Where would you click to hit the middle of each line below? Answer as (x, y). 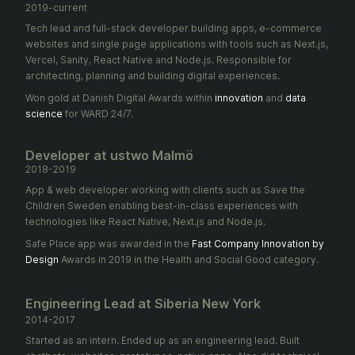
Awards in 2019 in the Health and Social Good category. (190, 260)
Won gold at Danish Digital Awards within (119, 98)
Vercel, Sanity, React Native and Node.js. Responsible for (158, 60)
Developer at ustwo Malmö (109, 155)
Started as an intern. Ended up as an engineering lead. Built (162, 340)
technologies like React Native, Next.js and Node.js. (145, 221)
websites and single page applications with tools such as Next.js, (177, 44)
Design (42, 260)
